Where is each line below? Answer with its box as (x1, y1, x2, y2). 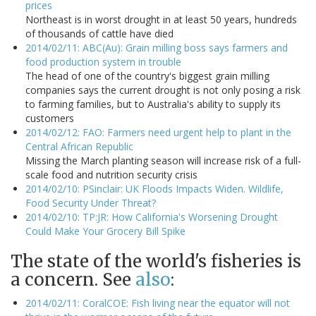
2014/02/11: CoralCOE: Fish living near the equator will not (25, 296, 290, 310)
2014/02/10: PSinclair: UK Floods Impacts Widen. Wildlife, (25, 182, 284, 196)
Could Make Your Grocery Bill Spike (25, 224, 186, 238)
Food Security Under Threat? (25, 196, 156, 210)
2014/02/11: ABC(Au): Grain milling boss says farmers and (25, 41, 288, 55)
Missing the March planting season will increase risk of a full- (25, 154, 301, 168)
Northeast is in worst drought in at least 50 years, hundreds (25, 13, 297, 27)
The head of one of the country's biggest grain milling (25, 69, 269, 83)
